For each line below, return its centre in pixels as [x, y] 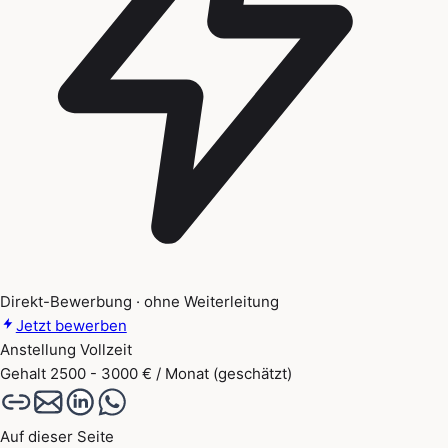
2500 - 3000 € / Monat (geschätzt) [171, 374]
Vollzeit [106, 350]
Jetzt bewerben [71, 326]
